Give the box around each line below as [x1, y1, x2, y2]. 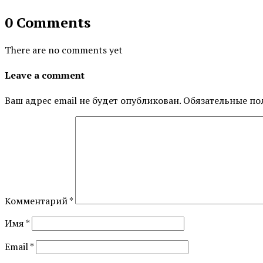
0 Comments [5, 12, 90, 32]
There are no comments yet [5, 43, 123, 56]
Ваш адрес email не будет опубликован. [5, 94, 181, 107]
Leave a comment [5, 68, 85, 82]
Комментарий [5, 194, 69, 208]
